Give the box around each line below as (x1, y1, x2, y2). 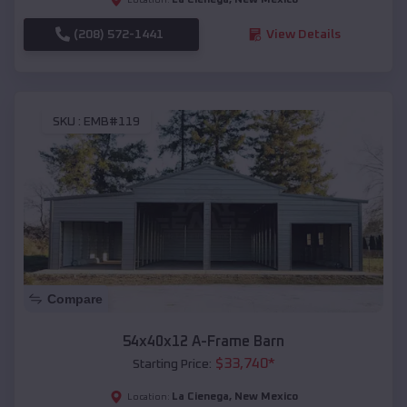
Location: (126, 392, 170, 402)
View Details (265, 27, 341, 41)
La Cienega (171, 391, 229, 402)
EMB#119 (84, 115, 140, 129)
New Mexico (233, 391, 298, 402)
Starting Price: (132, 357, 212, 371)
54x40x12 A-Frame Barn (123, 333, 284, 349)
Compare (47, 291, 103, 306)
